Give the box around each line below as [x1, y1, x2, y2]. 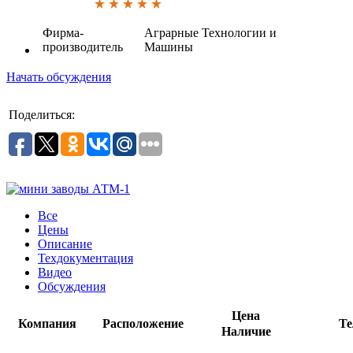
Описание [38, 236, 92, 251]
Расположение [102, 316, 184, 330]
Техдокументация [38, 251, 133, 265]
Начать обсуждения [6, 69, 111, 84]
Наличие [221, 324, 271, 338]
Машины [144, 39, 193, 54]
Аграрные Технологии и [144, 25, 277, 39]
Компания [18, 316, 76, 330]
